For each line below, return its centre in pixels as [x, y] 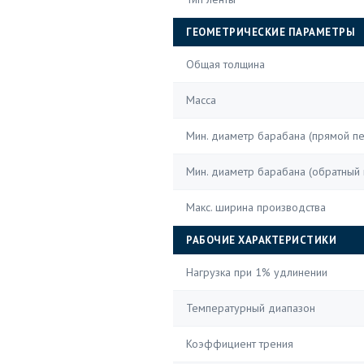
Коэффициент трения [240, 344]
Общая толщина [225, 64]
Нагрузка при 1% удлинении [257, 272]
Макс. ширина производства [256, 207]
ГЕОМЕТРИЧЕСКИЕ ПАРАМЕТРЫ [271, 32]
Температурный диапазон [251, 308]
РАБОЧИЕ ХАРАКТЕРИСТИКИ [261, 240]
